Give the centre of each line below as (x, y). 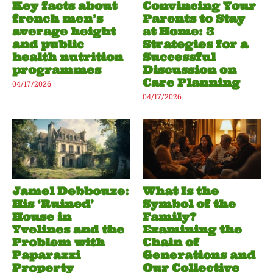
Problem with (58, 243)
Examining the (192, 230)
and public (48, 44)
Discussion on (190, 70)
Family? (169, 217)
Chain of (171, 243)
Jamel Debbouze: (71, 191)
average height (64, 32)
